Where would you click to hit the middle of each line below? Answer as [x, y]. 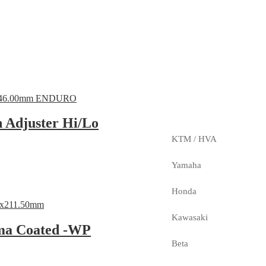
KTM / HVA [194, 139]
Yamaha [186, 165]
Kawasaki [189, 217]
